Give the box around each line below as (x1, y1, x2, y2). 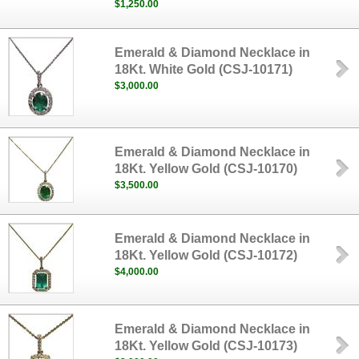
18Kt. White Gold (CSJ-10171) (115, 63, 293, 76)
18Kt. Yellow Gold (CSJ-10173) (115, 339, 298, 353)
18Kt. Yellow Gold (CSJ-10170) (115, 162, 298, 175)
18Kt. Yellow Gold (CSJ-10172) (115, 248, 298, 262)
